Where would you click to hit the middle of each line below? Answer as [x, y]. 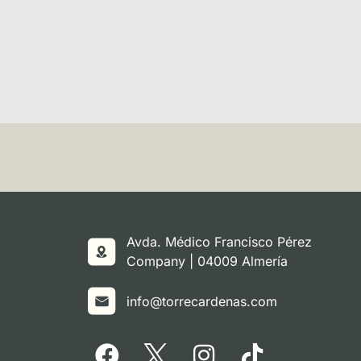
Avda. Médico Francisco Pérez [220, 242]
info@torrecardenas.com [202, 301]
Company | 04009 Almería [207, 261]
